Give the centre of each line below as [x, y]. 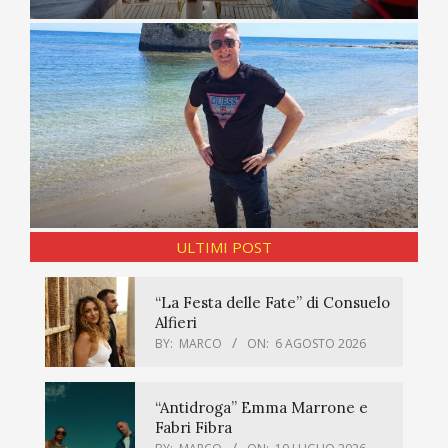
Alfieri [176, 322]
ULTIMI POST [224, 246]
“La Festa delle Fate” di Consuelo [272, 302]
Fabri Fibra [193, 427]
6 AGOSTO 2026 [320, 343]
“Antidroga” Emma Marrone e [261, 407]
